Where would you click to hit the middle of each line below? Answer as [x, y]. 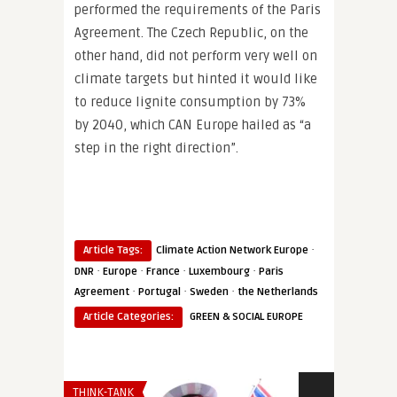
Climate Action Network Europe [232, 250]
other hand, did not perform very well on [196, 56]
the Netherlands [278, 292]
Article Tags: [113, 250]
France [163, 272]
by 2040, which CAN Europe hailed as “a [193, 125]
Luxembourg [219, 272]
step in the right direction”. [156, 148]
